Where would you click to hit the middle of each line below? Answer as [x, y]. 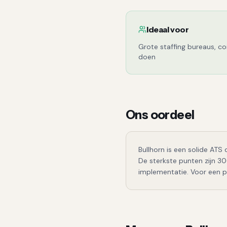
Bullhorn [152, 149]
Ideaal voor [168, 29]
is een [176, 149]
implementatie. [163, 172]
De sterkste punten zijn [178, 161]
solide [198, 149]
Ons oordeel [160, 115]
